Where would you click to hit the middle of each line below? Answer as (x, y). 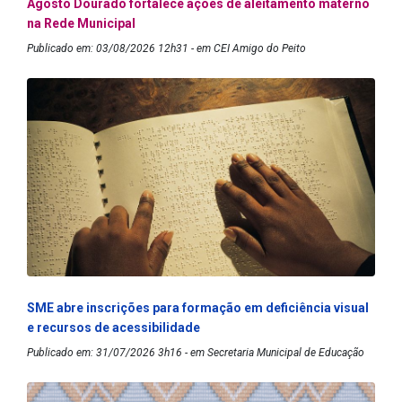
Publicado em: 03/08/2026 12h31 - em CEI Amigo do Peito (166, 49)
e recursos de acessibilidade (114, 328)
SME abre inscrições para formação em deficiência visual (198, 308)
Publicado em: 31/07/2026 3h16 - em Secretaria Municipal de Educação (196, 353)
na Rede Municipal (81, 24)
